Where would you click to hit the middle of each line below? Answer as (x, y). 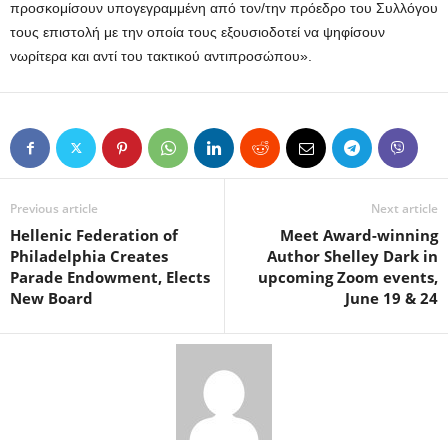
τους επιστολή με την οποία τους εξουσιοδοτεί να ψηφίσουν (197, 32)
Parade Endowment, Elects (110, 277)
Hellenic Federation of (94, 235)
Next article (404, 209)
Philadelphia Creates (89, 256)
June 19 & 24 (391, 298)
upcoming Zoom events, (348, 277)
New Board (51, 298)
